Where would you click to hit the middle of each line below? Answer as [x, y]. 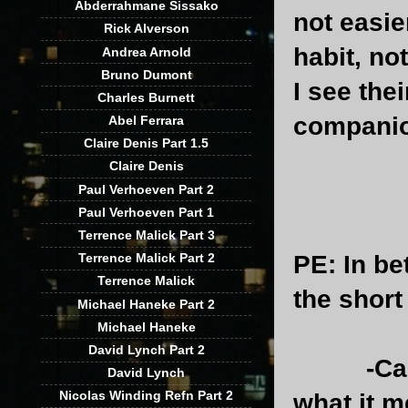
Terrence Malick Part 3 [146, 235]
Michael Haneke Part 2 [146, 304]
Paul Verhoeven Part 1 [146, 212]
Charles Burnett [146, 97]
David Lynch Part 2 [146, 349]
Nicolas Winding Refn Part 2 [146, 396]
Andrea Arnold [146, 51]
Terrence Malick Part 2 [146, 258]
